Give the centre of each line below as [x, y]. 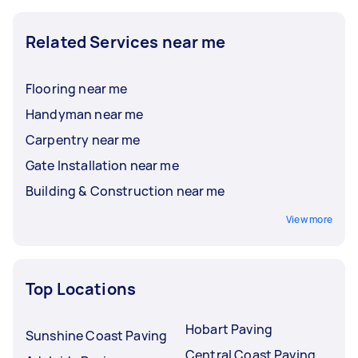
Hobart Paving [229, 329]
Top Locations [81, 288]
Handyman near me [85, 114]
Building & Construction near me [125, 191]
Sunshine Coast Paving [97, 335]
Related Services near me [126, 42]
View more [309, 219]
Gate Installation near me [102, 165]
